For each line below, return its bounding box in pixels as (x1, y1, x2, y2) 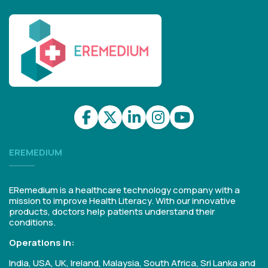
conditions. (9, 216, 56, 229)
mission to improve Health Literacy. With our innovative (9, 194, 236, 207)
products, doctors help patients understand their (9, 205, 215, 218)
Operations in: (9, 236, 75, 249)
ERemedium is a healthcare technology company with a (9, 184, 240, 196)
